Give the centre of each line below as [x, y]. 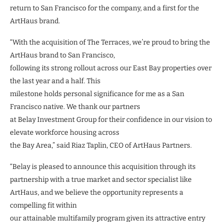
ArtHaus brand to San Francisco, [62, 55]
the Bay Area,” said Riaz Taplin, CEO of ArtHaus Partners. [101, 145]
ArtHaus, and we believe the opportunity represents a [97, 192]
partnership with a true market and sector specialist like [101, 179]
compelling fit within [43, 205]
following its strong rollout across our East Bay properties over [111, 68]
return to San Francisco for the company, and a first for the [105, 8]
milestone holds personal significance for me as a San [97, 94]
